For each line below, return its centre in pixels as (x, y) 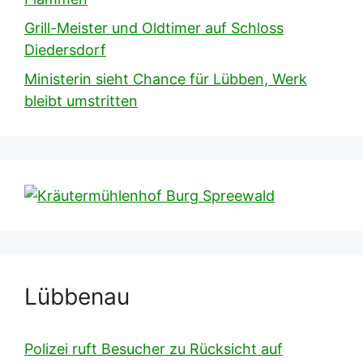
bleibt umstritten (81, 100)
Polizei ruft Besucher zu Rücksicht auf (154, 348)
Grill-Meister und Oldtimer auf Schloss (154, 28)
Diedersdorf (65, 49)
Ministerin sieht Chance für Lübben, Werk (166, 79)
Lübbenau (77, 296)
